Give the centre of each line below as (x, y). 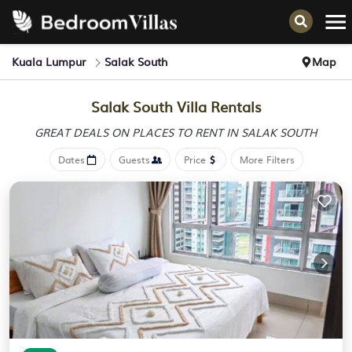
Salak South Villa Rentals (176, 106)
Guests (134, 159)
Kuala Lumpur (49, 61)
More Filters (267, 159)
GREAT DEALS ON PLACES (106, 132)
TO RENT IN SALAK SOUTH (247, 132)
